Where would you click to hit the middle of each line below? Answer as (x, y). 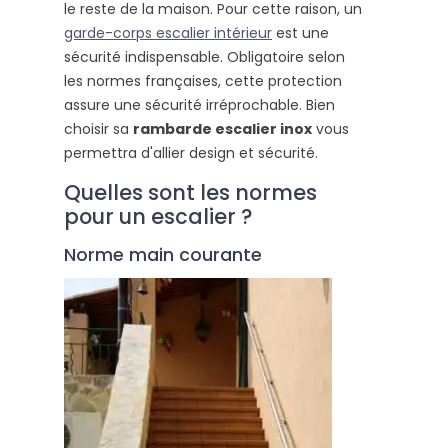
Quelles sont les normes (190, 192)
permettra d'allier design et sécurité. (191, 152)
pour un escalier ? (158, 216)
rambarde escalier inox (222, 128)
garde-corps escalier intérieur (168, 32)
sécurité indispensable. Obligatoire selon (204, 56)
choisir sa (96, 128)
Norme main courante (163, 254)
